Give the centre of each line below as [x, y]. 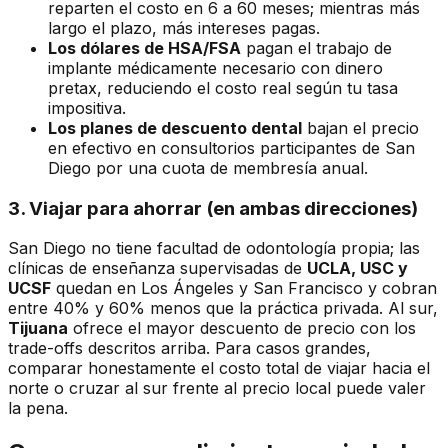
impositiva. [87, 107]
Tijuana [38, 328]
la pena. [38, 408]
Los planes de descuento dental [175, 127]
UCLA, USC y [357, 268]
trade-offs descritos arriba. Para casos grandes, [189, 348]
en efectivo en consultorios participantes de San [231, 147]
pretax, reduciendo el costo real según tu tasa [223, 87]
